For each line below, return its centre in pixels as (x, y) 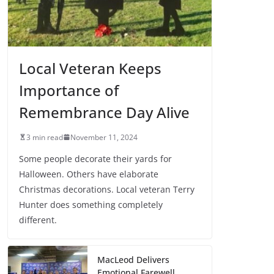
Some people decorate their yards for (95, 158)
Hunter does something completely (91, 204)
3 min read (45, 137)
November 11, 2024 (104, 137)
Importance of (69, 90)
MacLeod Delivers (133, 259)
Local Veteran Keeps (90, 68)
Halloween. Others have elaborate (89, 174)
